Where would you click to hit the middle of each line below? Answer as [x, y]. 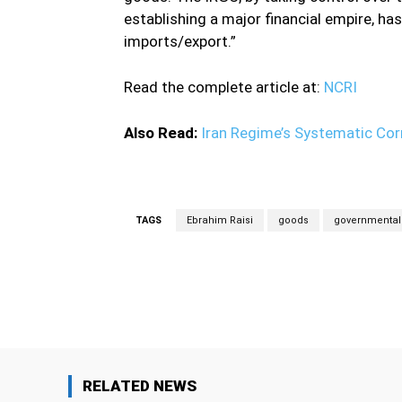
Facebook [341, 297]
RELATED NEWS [140, 386]
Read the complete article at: [224, 87]
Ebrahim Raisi [220, 221]
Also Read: [162, 133]
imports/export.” [180, 42]
